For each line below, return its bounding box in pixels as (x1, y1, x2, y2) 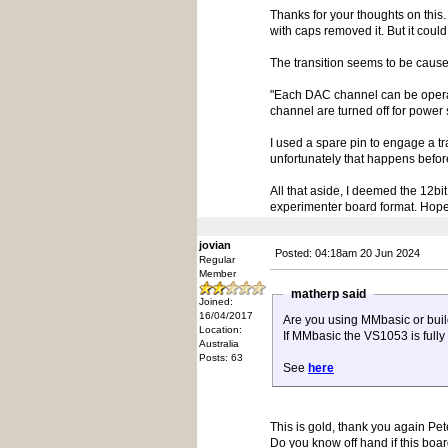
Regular (199, 254, 235, 265)
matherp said (285, 287, 372, 301)
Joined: (199, 296, 233, 307)
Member (199, 268, 236, 279)
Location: (199, 324, 242, 335)
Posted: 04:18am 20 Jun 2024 (275, 247, 420, 259)
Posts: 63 (199, 352, 243, 363)
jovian (199, 239, 231, 251)
